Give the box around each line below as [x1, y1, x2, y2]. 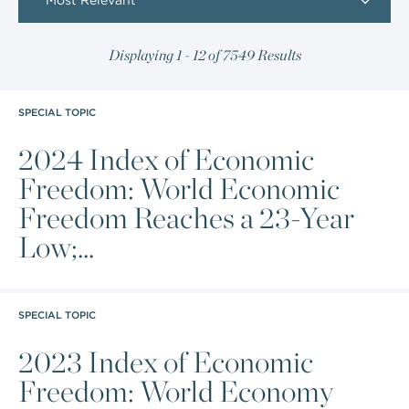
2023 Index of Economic [18, 344, 314, 380]
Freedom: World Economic [18, 171, 341, 206]
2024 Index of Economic [18, 142, 315, 177]
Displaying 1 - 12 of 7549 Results [108, 47, 301, 64]
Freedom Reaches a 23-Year [18, 200, 354, 236]
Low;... [18, 229, 94, 265]
